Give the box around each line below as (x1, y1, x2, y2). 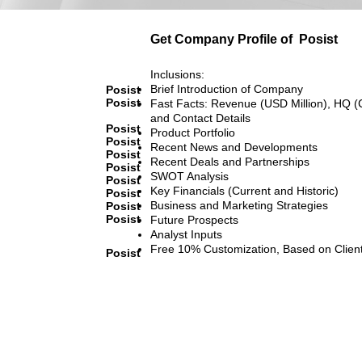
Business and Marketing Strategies (150, 198, 328, 212)
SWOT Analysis (150, 169, 229, 183)
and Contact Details (150, 111, 250, 124)
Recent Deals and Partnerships (150, 154, 309, 168)
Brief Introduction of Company (150, 82, 303, 95)
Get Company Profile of (150, 32, 293, 46)
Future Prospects (150, 213, 238, 226)
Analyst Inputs (150, 227, 222, 241)
